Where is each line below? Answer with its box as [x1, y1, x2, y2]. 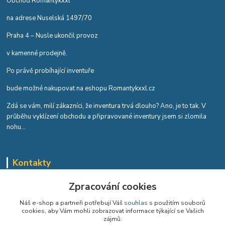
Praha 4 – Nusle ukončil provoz [7, 31, 98, 41]
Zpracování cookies [68, 180, 157, 193]
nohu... [7, 123, 28, 132]
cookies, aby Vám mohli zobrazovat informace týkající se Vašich [21, 207, 204, 215]
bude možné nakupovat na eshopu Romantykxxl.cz [7, 84, 157, 93]
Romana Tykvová [46, 179, 98, 188]
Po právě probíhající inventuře [7, 66, 94, 76]
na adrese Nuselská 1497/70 [7, 14, 92, 23]
